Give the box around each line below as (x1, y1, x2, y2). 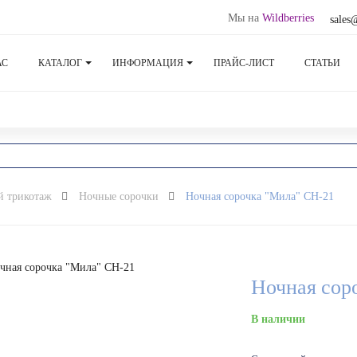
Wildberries (262, 12, 314, 24)
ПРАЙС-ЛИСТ (214, 57, 274, 69)
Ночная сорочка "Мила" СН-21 (186, 190, 334, 202)
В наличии (251, 312, 306, 325)
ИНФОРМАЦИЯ (112, 57, 183, 69)
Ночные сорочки (79, 190, 159, 202)
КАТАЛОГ (38, 57, 82, 69)
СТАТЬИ (304, 57, 340, 69)
